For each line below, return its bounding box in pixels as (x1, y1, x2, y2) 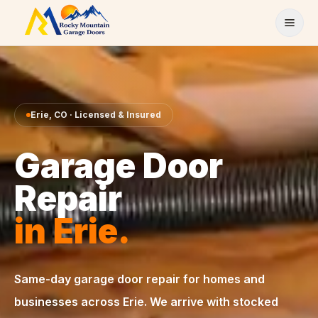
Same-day (14, 272, 74, 286)
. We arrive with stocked (144, 295, 278, 309)
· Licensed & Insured (67, 109, 161, 120)
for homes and (180, 272, 265, 286)
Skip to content (8, 6, 90, 21)
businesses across (14, 295, 123, 309)
